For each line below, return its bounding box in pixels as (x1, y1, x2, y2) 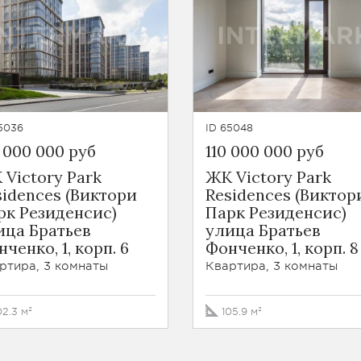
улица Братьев (205, 220, 321, 240)
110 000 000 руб (205, 141, 324, 161)
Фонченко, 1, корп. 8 (205, 238, 359, 258)
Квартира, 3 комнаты (205, 259, 338, 272)
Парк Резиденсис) (205, 202, 346, 222)
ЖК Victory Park (205, 167, 331, 187)
